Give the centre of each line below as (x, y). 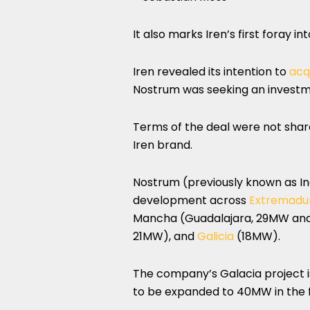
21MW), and (165, 236)
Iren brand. (163, 145)
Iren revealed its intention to (211, 71)
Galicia (216, 236)
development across (191, 200)
